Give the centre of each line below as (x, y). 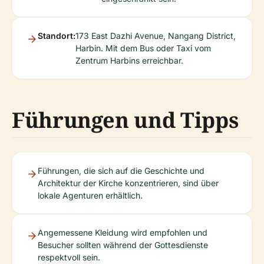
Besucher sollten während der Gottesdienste (123, 245)
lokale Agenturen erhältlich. (90, 195)
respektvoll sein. (69, 257)
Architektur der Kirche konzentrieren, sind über (128, 183)
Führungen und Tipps (125, 120)
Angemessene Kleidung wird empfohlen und (123, 232)
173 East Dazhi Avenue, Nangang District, (156, 36)
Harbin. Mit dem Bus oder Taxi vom (143, 48)
